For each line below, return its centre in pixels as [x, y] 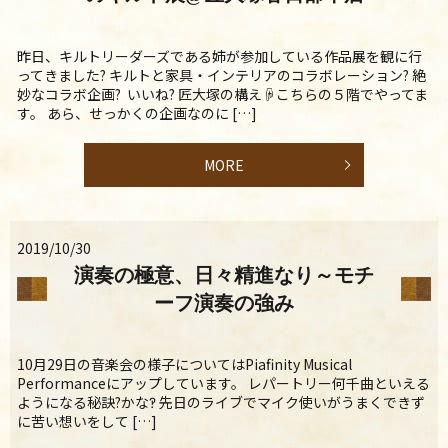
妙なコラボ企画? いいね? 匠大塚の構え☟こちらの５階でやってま [222, 93]
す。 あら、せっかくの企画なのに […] [137, 112]
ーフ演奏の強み [224, 302]
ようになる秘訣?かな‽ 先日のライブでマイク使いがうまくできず [221, 402]
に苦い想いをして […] [87, 421]
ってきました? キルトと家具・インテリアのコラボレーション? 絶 [221, 74]
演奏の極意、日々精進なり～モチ [224, 274]
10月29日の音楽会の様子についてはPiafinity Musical [184, 364]
